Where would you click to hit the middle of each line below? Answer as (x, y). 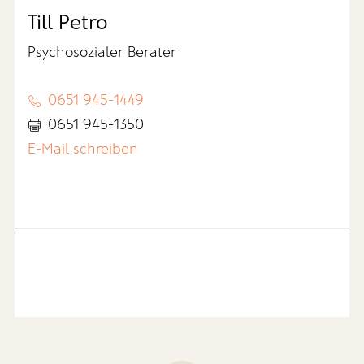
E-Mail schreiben (83, 148)
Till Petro (68, 22)
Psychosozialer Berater (102, 52)
